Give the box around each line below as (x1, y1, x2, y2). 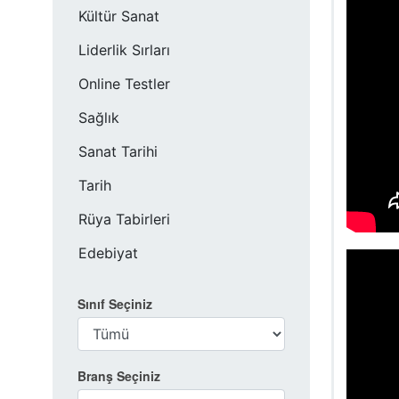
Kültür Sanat (78, 7, 159, 25)
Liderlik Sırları (78, 41, 170, 59)
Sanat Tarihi (78, 142, 158, 160)
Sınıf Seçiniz (77, 295, 152, 313)
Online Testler (78, 75, 170, 93)
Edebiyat (78, 244, 138, 262)
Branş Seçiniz (77, 367, 160, 385)
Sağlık (78, 109, 119, 126)
